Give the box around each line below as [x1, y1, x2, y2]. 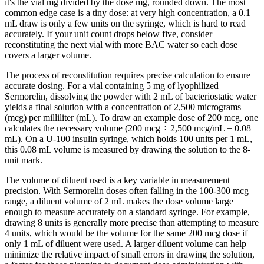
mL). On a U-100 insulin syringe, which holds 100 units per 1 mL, [5, 133, 252, 144]
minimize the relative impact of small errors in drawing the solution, [5, 249, 255, 259]
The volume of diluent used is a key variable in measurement [5, 174, 230, 185]
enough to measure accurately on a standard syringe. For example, [5, 206, 250, 217]
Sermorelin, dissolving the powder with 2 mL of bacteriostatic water [5, 91, 256, 101]
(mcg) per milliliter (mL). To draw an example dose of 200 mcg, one [5, 112, 258, 123]
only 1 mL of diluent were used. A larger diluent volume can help [5, 238, 246, 249]
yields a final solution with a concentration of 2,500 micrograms [5, 101, 241, 112]
